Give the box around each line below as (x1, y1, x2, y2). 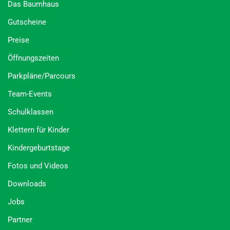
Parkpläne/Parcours (8, 71, 75, 81)
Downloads (8, 179, 46, 188)
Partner (8, 215, 32, 224)
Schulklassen (8, 107, 53, 117)
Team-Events (8, 89, 52, 99)
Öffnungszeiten (8, 53, 59, 63)
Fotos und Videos (8, 161, 68, 170)
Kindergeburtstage (8, 143, 70, 152)
